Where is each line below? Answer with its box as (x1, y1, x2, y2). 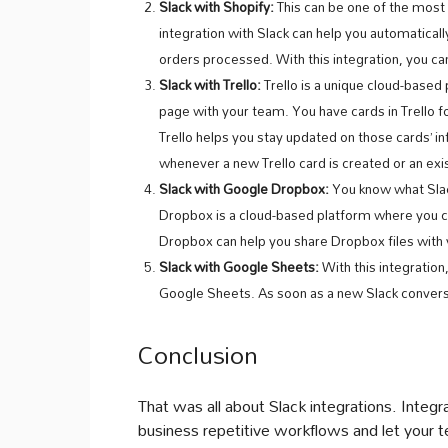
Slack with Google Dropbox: (159, 175, 329, 203)
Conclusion (138, 330, 258, 380)
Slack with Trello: (159, 71, 261, 99)
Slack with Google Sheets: (159, 253, 319, 281)
